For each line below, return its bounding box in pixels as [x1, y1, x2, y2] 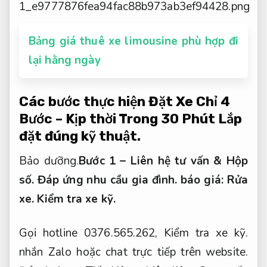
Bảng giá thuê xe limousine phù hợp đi [29, 33, 238, 49]
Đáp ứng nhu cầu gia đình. [38, 172, 178, 188]
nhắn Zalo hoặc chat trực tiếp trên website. [19, 244, 248, 260]
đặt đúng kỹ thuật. [19, 128, 141, 144]
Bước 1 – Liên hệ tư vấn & [79, 153, 226, 169]
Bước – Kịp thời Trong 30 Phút [19, 110, 218, 127]
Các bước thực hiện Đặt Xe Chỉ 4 [19, 93, 230, 110]
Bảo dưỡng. [19, 153, 79, 169]
